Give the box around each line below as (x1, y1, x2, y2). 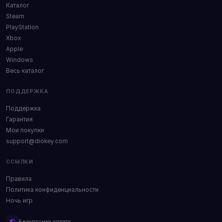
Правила (6, 175, 32, 182)
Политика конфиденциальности (6, 186, 99, 193)
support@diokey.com (6, 137, 68, 145)
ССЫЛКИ (6, 158, 34, 165)
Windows (6, 56, 33, 63)
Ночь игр (6, 197, 33, 204)
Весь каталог (6, 67, 44, 74)
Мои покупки (6, 126, 44, 134)
